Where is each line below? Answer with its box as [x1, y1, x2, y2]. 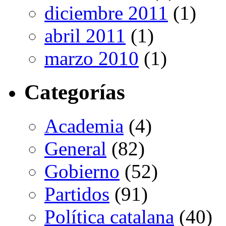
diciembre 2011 [44, 2, 168, 24]
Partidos [44, 183, 109, 205]
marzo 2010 [44, 47, 139, 70]
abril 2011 [44, 25, 126, 47]
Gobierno [44, 160, 120, 183]
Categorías [24, 80, 125, 104]
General [44, 138, 106, 160]
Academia [44, 115, 124, 137]
